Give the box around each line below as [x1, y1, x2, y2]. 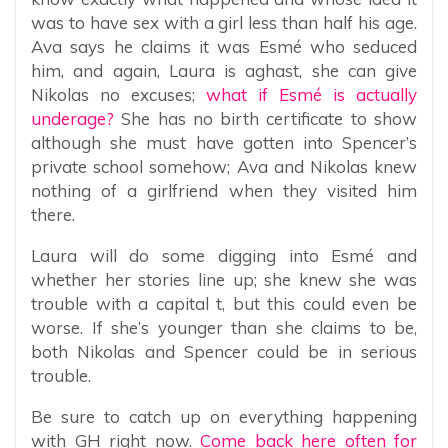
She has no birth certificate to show [114, 108, 417, 130]
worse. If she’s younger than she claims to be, [31, 317, 417, 339]
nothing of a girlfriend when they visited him [31, 180, 417, 202]
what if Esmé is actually [206, 84, 417, 106]
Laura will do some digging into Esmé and [31, 245, 417, 267]
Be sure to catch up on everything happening [31, 406, 417, 428]
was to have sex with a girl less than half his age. [31, 12, 417, 34]
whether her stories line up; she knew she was [31, 269, 417, 291]
